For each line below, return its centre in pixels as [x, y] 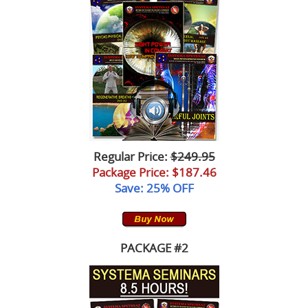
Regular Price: [132, 156]
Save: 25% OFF [154, 188]
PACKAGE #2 [154, 248]
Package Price [129, 172]
